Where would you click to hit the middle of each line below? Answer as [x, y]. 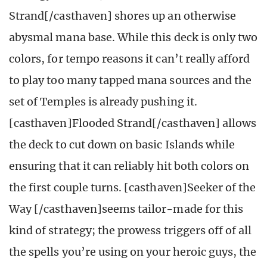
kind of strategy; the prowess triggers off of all [131, 230]
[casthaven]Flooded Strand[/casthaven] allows [133, 123]
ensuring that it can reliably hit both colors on [129, 166]
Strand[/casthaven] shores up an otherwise [123, 15]
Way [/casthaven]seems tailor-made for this [126, 209]
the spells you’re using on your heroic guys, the [133, 252]
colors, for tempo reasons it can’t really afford [130, 58]
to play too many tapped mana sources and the [131, 80]
